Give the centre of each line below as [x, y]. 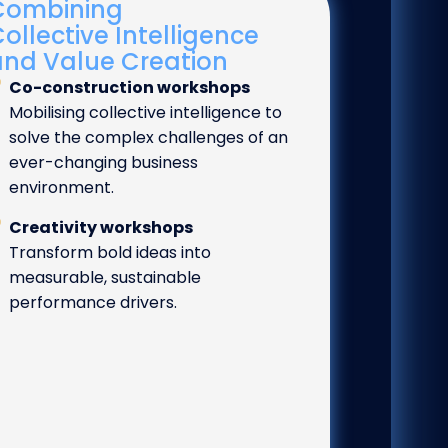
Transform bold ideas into [110, 253]
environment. [62, 188]
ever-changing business [104, 163]
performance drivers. [93, 303]
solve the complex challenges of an [149, 138]
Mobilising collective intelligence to [146, 113]
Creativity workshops [101, 228]
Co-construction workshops [130, 88]
